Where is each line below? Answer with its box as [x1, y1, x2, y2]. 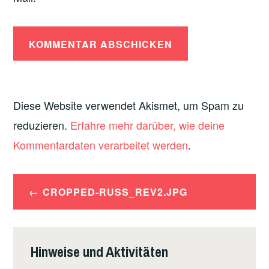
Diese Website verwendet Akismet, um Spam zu [13, 97, 244, 113]
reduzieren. [13, 117, 71, 133]
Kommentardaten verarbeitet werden [13, 137, 189, 153]
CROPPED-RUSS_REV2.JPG [42, 184, 187, 199]
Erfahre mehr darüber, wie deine [70, 117, 225, 133]
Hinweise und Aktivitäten [31, 242, 169, 262]
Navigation [13, 195, 98, 221]
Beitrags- [13, 172, 85, 198]
